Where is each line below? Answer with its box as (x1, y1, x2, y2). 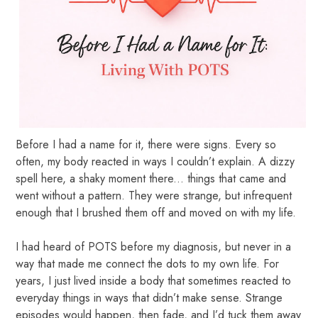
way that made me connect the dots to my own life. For (16, 255, 280, 272)
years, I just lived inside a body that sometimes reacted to (16, 272, 292, 289)
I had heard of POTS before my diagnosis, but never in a (16, 238, 292, 255)
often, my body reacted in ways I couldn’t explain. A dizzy (16, 153, 295, 170)
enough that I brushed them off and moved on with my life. (16, 204, 297, 221)
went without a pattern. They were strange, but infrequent (16, 187, 292, 204)
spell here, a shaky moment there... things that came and (16, 170, 287, 187)
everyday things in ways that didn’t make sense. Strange (16, 289, 283, 306)
